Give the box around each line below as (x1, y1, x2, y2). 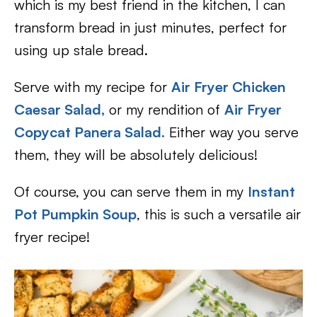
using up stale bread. (14, 41, 148, 59)
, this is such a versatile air (137, 205, 301, 223)
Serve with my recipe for (14, 78, 171, 96)
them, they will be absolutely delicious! (14, 146, 258, 163)
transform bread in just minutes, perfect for (14, 18, 287, 36)
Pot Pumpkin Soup (14, 205, 137, 223)
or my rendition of (105, 100, 224, 118)
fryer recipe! (14, 228, 90, 246)
